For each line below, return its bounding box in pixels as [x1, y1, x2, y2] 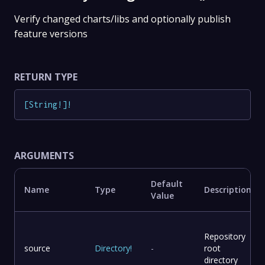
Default [151, 177, 183, 189]
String [29, 99, 57, 110]
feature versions [14, 27, 88, 41]
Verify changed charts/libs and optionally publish [14, 12, 231, 26]
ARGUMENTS [14, 148, 74, 162]
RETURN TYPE [14, 70, 77, 84]
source [24, 242, 50, 254]
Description [204, 183, 251, 195]
